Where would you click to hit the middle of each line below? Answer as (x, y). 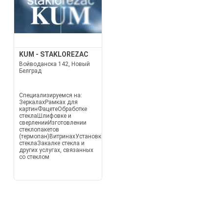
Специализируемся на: (50, 95)
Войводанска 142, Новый (54, 64)
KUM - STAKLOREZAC (54, 54)
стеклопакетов (39, 130)
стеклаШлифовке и (45, 116)
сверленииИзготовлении (53, 123)
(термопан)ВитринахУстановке (61, 136)
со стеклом (34, 157)
